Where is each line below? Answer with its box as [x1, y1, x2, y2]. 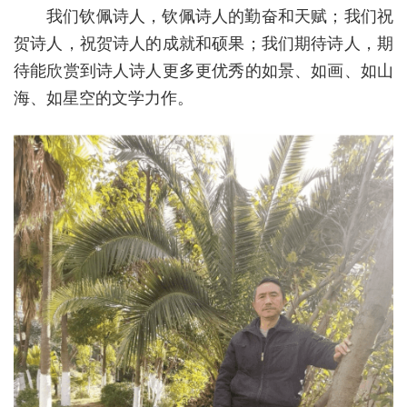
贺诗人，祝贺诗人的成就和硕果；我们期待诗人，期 [14, 35, 393, 53]
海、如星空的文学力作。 [14, 89, 194, 107]
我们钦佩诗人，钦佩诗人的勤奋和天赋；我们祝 [46, 7, 393, 25]
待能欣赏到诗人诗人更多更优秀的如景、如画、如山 [14, 62, 393, 80]
